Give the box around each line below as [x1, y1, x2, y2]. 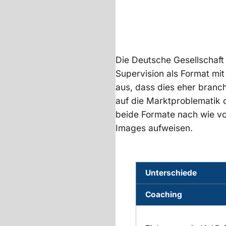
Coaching [145, 189, 183, 199]
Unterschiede [145, 167, 197, 178]
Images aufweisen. [115, 122, 193, 133]
